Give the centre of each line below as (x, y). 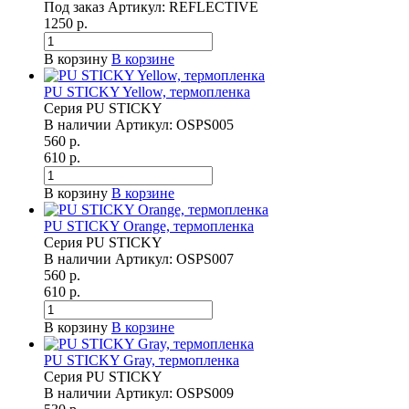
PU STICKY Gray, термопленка (142, 361)
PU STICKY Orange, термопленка (149, 226)
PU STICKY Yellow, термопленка (147, 92)
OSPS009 (205, 393)
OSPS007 (205, 259)
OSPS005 (205, 125)
